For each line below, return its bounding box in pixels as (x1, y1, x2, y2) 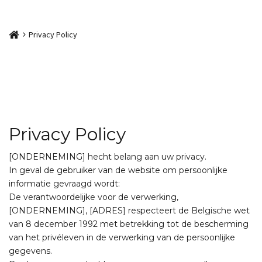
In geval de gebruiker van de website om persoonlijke (9, 165, 227, 175)
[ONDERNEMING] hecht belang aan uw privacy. (9, 151, 206, 162)
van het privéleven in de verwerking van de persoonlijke (9, 232, 235, 243)
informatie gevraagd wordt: (9, 178, 120, 189)
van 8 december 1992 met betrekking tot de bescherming (9, 219, 249, 229)
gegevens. (9, 246, 52, 256)
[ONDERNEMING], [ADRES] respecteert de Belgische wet (9, 205, 250, 216)
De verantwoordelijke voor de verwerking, (9, 192, 178, 202)
